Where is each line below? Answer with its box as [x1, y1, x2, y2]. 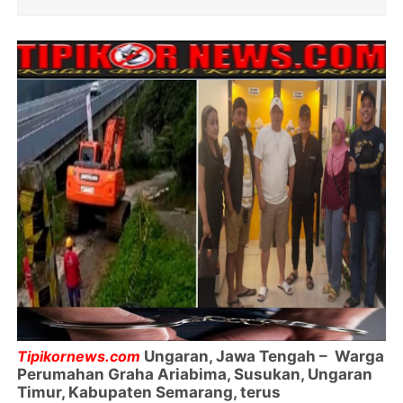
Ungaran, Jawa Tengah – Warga [140, 346, 385, 365]
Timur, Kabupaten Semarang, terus [17, 382, 282, 401]
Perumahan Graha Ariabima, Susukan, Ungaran [17, 364, 373, 383]
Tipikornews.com [17, 346, 141, 365]
